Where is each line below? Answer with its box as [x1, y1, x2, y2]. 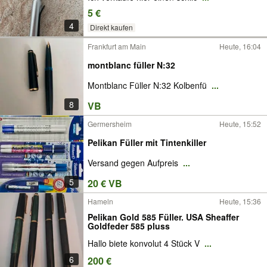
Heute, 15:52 [219, 119, 261, 129]
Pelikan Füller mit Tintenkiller [88, 136, 206, 148]
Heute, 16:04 [219, 41, 261, 51]
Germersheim [88, 119, 132, 129]
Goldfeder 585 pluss [88, 219, 170, 232]
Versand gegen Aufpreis [88, 157, 181, 169]
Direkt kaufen [89, 22, 133, 33]
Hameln [88, 196, 113, 206]
